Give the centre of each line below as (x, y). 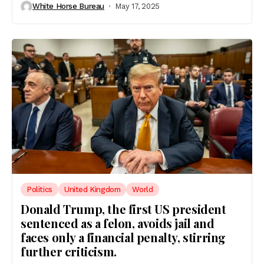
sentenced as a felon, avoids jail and (118, 223)
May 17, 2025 (137, 6)
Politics (39, 190)
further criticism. (69, 252)
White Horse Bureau (68, 6)
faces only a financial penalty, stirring (123, 237)
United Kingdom (92, 190)
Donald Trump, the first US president (123, 209)
